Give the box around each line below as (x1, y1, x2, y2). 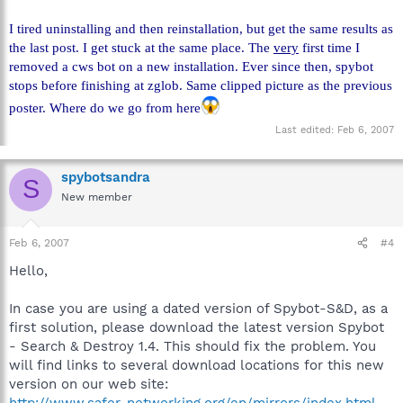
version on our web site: (9, 376, 168, 392)
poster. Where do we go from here (9, 101, 201, 115)
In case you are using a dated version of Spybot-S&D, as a (9, 300, 388, 317)
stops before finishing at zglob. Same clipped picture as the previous (9, 78, 392, 93)
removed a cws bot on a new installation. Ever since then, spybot (9, 59, 373, 74)
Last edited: (275, 123, 337, 136)
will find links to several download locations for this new (9, 357, 384, 373)
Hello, (9, 263, 48, 279)
